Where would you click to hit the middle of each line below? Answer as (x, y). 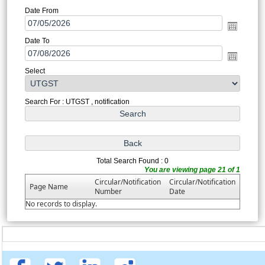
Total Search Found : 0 (132, 161)
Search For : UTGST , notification (77, 101)
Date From (41, 10)
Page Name (49, 186)
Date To (37, 41)
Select (35, 71)
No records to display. (61, 203)
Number (108, 191)
